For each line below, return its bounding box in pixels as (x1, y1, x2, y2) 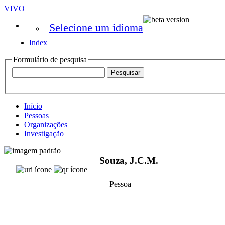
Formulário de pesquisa (13, 55, 87, 64)
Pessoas (24, 110, 49, 120)
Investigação (24, 129, 64, 138)
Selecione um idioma (49, 21, 143, 34)
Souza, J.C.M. (99, 155, 158, 166)
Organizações (24, 120, 67, 129)
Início (24, 101, 42, 110)
